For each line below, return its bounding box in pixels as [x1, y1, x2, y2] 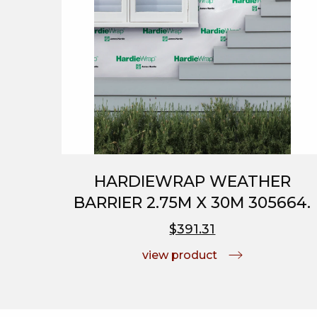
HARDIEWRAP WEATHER [93, 171, 291, 191]
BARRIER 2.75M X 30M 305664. [74, 192, 311, 212]
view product [142, 248, 217, 262]
